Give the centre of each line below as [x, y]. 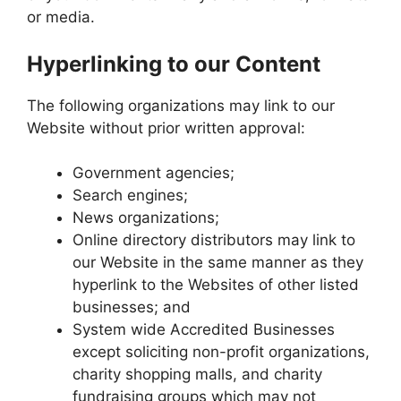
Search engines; [130, 195]
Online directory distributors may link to [214, 240]
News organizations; [146, 218]
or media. [61, 17]
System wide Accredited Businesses [204, 329]
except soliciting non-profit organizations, [221, 352]
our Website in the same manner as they [218, 262]
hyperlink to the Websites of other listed [216, 285]
